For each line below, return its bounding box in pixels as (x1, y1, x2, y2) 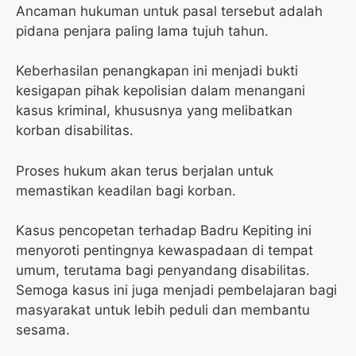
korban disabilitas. (16, 122, 133, 139)
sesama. (16, 322, 70, 339)
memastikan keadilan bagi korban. (16, 182, 236, 199)
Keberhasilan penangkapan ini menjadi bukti (16, 63, 298, 79)
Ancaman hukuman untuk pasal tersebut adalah (16, 2, 323, 19)
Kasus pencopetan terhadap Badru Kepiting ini (16, 222, 311, 239)
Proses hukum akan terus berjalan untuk (16, 162, 273, 179)
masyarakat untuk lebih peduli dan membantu (16, 302, 310, 319)
